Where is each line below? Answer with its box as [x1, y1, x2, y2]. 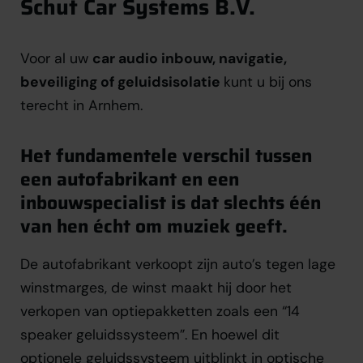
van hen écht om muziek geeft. [20, 211, 288, 241]
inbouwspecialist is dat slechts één [20, 187, 321, 217]
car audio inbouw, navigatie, [92, 49, 287, 67]
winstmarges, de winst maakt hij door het [20, 278, 292, 297]
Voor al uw [20, 49, 92, 67]
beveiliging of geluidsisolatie [20, 72, 224, 91]
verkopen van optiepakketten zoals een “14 [20, 301, 300, 320]
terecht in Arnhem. [20, 96, 143, 114]
